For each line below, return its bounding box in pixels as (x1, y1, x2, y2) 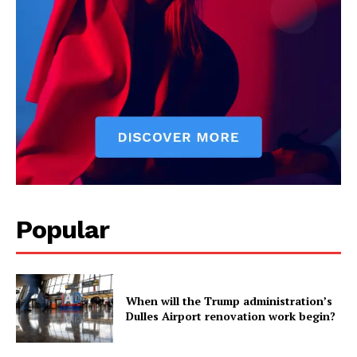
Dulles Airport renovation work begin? (126, 308, 336, 324)
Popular (16, 214, 109, 245)
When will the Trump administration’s (126, 292, 333, 308)
